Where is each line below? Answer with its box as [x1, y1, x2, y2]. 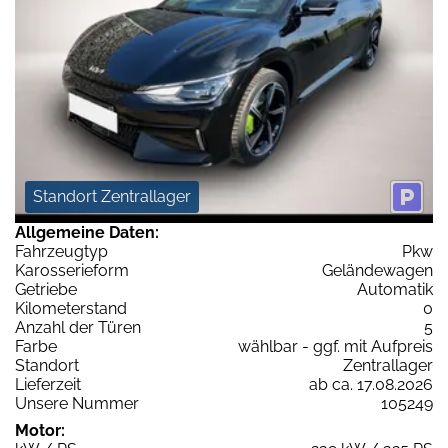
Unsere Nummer [15, 394, 139, 414]
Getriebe [15, 280, 77, 300]
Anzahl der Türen [15, 318, 141, 338]
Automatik [357, 280, 433, 300]
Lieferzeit [15, 375, 81, 395]
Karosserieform [15, 261, 129, 281]
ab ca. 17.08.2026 [309, 375, 433, 395]
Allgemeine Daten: [15, 223, 159, 243]
